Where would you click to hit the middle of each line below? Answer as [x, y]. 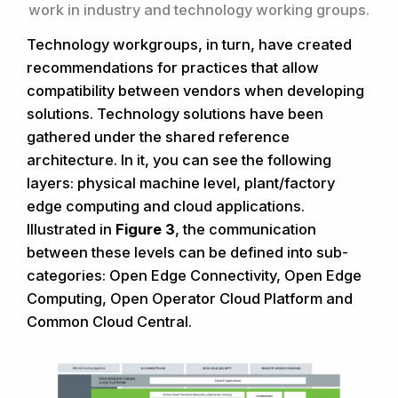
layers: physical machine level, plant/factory [181, 183]
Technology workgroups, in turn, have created [189, 44]
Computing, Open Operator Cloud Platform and [190, 298]
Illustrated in [71, 229]
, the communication [246, 229]
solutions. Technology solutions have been [175, 113]
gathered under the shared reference [158, 136]
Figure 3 [145, 229]
